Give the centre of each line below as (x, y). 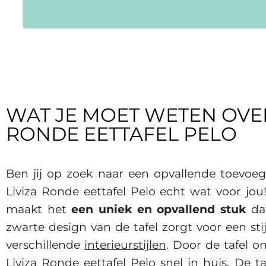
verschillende (45, 244)
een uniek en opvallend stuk (159, 209)
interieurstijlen (126, 244)
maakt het (39, 209)
